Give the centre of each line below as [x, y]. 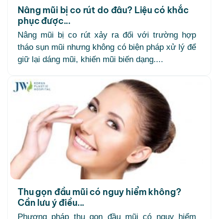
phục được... [44, 21]
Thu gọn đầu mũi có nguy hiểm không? [99, 192]
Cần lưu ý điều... [51, 203]
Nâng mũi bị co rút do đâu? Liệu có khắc [103, 10]
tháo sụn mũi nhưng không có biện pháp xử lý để [107, 47]
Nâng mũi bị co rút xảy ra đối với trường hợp [107, 35]
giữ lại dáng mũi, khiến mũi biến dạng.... [90, 59]
